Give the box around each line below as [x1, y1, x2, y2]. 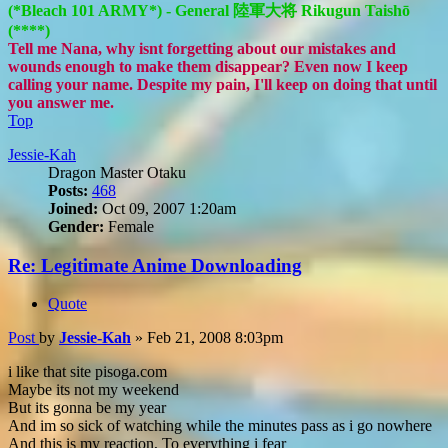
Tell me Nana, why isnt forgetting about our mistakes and [8, 39, 396, 57]
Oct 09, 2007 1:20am [98, 199, 236, 217]
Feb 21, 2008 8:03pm [147, 329, 283, 347]
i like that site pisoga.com [8, 363, 167, 381]
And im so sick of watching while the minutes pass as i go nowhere [8, 417, 432, 435]
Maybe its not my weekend [8, 381, 179, 399]
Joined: [48, 199, 98, 217]
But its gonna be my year [8, 399, 166, 417]
